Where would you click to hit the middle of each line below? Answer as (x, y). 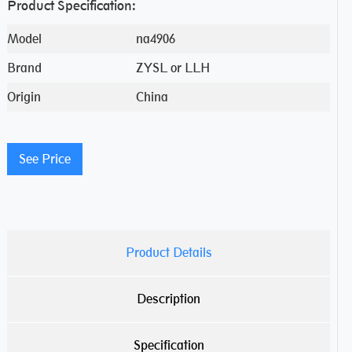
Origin (24, 97)
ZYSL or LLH (173, 68)
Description (169, 299)
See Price (44, 159)
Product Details (169, 252)
